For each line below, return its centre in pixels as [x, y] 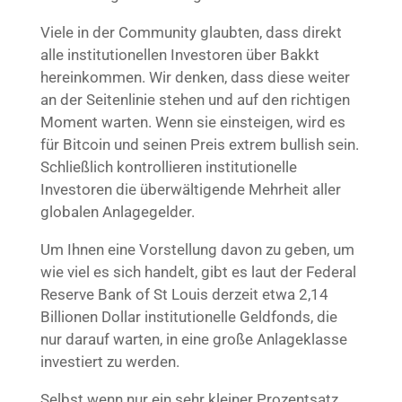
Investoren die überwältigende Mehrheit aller [190, 189]
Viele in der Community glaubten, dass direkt [191, 32]
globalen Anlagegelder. [117, 211]
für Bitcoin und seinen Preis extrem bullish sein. [199, 144]
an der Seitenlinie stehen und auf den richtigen [195, 99]
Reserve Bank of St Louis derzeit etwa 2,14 [184, 294]
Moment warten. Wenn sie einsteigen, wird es [192, 122]
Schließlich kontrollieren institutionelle [168, 166]
